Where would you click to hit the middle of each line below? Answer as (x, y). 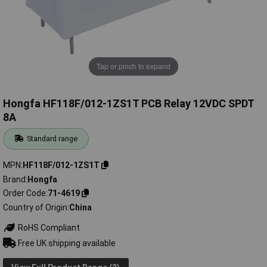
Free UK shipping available (66, 243)
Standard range (52, 139)
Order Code (24, 193)
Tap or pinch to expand (133, 66)
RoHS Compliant (48, 227)
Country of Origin (35, 207)
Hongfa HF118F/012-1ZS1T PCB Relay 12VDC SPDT (128, 104)
